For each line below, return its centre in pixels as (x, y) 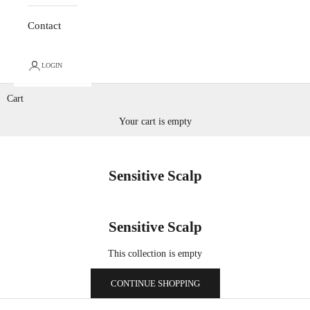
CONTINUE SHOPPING (155, 284)
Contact (44, 25)
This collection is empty (155, 253)
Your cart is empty (155, 121)
